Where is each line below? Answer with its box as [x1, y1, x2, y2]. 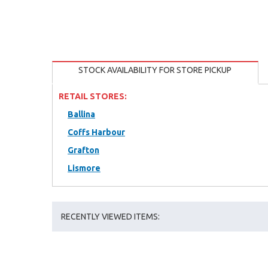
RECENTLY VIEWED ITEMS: [61, 212, 160, 221]
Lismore [68, 163, 100, 173]
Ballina [68, 109, 95, 119]
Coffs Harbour [68, 127, 125, 137]
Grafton [68, 145, 99, 155]
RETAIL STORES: [59, 92, 127, 101]
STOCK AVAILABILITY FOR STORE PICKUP [78, 65, 232, 75]
